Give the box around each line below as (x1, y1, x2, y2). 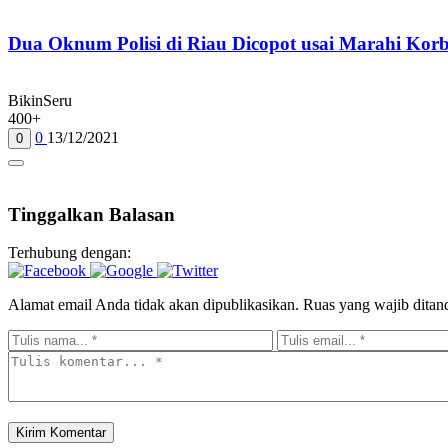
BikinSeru (8, 91, 72, 109)
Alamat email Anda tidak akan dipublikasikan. (8, 296, 299, 314)
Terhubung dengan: (8, 244, 131, 262)
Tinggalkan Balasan (8, 203, 175, 225)
